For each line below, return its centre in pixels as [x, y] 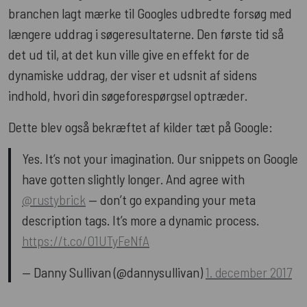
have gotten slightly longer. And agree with [133, 179]
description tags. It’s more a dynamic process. [140, 220]
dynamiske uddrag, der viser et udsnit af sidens [133, 74]
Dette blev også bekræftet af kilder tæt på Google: [140, 126]
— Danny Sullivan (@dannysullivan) [114, 272]
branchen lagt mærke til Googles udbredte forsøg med [150, 13]
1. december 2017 [249, 272]
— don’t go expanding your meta [171, 199]
